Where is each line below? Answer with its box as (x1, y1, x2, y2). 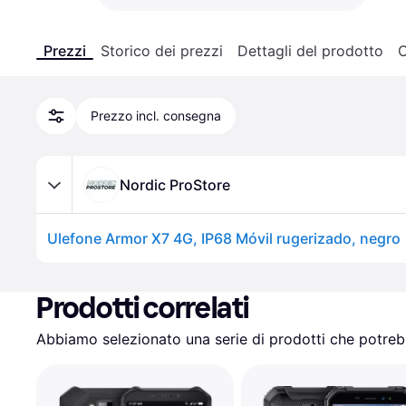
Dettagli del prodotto (237, 42, 383, 60)
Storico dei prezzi (101, 42, 223, 60)
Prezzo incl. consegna (91, 108, 221, 123)
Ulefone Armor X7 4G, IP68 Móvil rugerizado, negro (47, 229, 401, 247)
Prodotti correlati (36, 291, 249, 325)
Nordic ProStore (120, 175, 230, 194)
